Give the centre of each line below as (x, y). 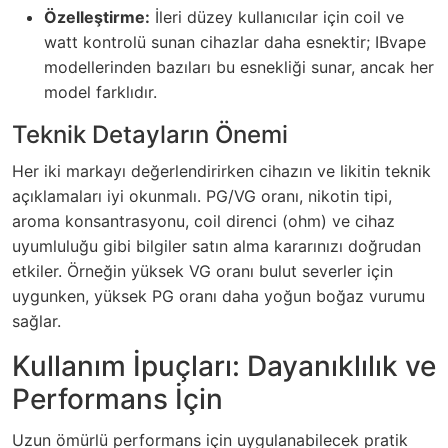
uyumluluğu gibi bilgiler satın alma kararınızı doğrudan (216, 246)
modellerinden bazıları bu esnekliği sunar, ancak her (239, 67)
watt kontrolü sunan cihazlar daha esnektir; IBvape (235, 42)
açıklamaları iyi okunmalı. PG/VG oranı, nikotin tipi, (202, 196)
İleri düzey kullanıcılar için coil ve (277, 17)
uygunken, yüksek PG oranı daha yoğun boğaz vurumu (218, 296)
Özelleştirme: (97, 17)
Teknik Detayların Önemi (150, 135)
